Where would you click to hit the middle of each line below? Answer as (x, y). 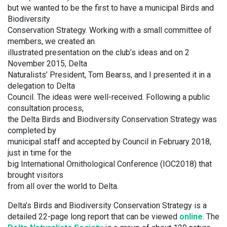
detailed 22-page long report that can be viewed (93, 217)
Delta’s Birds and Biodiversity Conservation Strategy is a (107, 205)
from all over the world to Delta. (63, 186)
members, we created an (51, 41)
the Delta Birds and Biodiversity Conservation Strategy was (112, 119)
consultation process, (46, 108)
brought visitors (35, 175)
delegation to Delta (41, 86)
